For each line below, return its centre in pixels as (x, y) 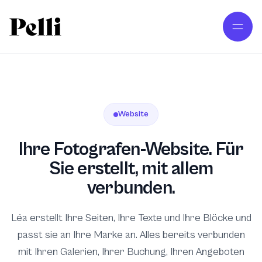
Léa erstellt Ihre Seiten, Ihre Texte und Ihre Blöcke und (131, 218)
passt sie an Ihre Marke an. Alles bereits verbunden (131, 235)
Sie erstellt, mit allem (131, 169)
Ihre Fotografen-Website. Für (131, 149)
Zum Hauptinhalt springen (60, 11)
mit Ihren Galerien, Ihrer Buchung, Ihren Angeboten (131, 252)
